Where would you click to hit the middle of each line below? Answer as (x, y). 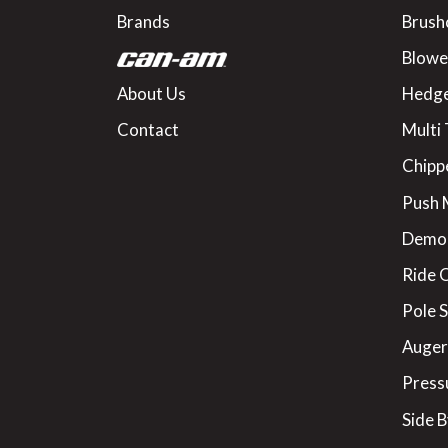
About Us (151, 93)
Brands (143, 21)
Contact (148, 130)
